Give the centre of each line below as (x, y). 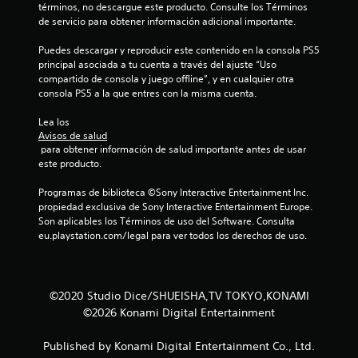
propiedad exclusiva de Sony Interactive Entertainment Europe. (175, 206)
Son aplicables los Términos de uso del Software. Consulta (167, 221)
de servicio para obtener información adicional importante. (167, 21)
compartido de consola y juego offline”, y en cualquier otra (166, 78)
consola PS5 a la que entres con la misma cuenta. (147, 93)
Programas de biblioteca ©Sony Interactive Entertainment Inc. (173, 192)
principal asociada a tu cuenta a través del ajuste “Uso (157, 64)
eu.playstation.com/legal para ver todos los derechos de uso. (173, 235)
